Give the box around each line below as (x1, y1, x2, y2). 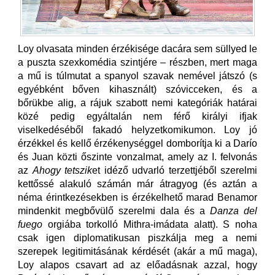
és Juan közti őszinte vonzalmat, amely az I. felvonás (18, 151, 257, 162)
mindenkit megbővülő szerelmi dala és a (18, 205, 210, 216)
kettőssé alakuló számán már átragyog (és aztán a (18, 178, 257, 189)
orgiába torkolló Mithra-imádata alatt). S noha (42, 219, 257, 230)
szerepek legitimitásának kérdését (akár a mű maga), (18, 246, 257, 257)
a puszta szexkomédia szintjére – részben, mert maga (18, 56, 257, 68)
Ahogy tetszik (32, 165, 92, 176)
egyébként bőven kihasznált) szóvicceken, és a (18, 83, 257, 95)
